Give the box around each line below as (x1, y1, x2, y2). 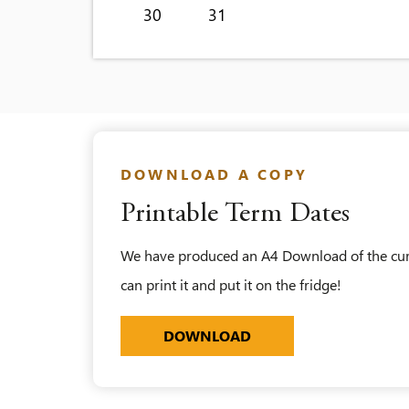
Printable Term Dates (121, 201, 350, 228)
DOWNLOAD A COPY (121, 164, 308, 184)
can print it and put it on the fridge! (121, 275, 341, 294)
